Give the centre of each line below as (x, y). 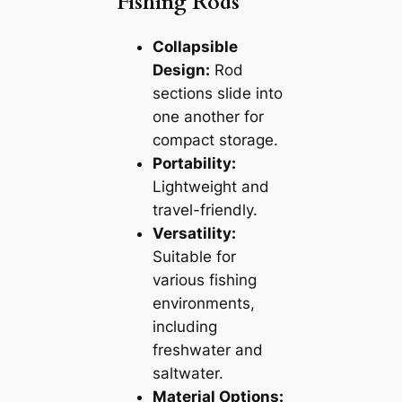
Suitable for (194, 257)
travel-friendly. (205, 210)
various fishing (204, 280)
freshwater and (207, 350)
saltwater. (188, 374)
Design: (181, 70)
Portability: (194, 164)
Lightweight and (210, 187)
